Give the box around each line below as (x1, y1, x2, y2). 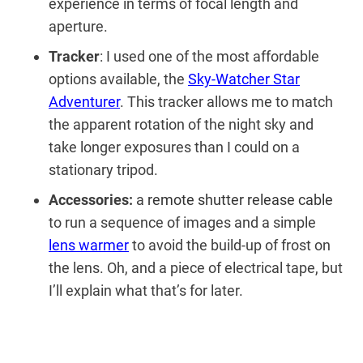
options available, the (49, 70, 188, 88)
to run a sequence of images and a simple (49, 213, 316, 231)
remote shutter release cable (147, 190, 333, 208)
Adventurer (49, 92, 120, 110)
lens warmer (49, 236, 129, 254)
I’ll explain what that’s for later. (49, 281, 243, 299)
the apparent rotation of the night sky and (49, 115, 314, 133)
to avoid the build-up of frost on (129, 236, 331, 254)
